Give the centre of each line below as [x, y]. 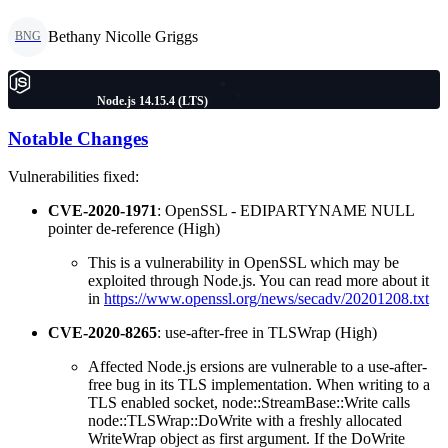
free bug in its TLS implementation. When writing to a [259, 385]
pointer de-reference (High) [134, 229]
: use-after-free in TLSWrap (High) [267, 333]
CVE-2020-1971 [102, 211]
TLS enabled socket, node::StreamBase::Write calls [249, 403]
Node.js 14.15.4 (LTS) [152, 100]
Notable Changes [78, 138]
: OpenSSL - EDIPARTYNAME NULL [285, 211]
